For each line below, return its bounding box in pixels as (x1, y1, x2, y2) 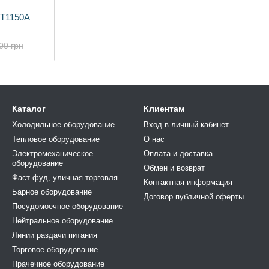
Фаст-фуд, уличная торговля (12, 173, 118, 182)
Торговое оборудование (12, 245, 98, 254)
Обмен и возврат (144, 163, 205, 172)
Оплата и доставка (144, 149, 213, 158)
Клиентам (144, 104, 184, 113)
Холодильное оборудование (12, 120, 115, 129)
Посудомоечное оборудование (12, 202, 123, 211)
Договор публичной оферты (144, 192, 244, 201)
